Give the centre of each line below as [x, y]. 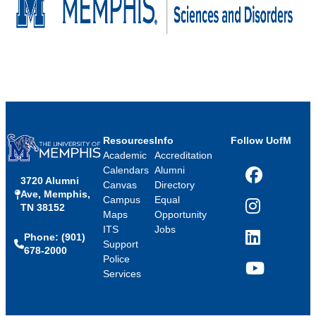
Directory [174, 185]
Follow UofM [261, 141]
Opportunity [180, 215]
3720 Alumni [50, 181]
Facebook [267, 181]
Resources [128, 141]
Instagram [268, 212]
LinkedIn [264, 243]
